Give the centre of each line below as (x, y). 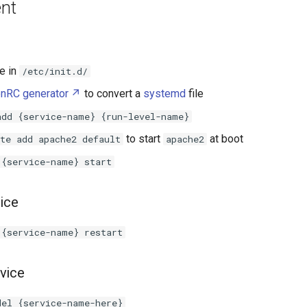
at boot (225, 139)
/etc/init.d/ (55, 71)
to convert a (113, 94)
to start (143, 139)
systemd (165, 94)
